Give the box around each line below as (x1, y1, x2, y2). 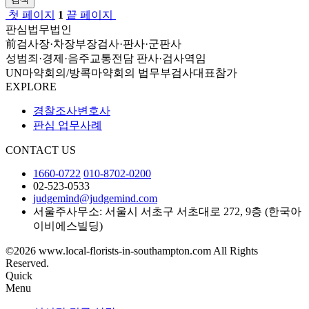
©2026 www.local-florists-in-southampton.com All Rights (6, 244, 258, 257)
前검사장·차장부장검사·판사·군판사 (6, 37, 181, 50)
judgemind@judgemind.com (33, 192, 157, 204)
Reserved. (6, 257, 49, 269)
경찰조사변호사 (33, 104, 110, 117)
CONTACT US (6, 143, 76, 156)
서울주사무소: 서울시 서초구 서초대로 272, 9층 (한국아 (33, 205, 301, 217)
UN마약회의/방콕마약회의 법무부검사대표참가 (6, 66, 237, 79)
